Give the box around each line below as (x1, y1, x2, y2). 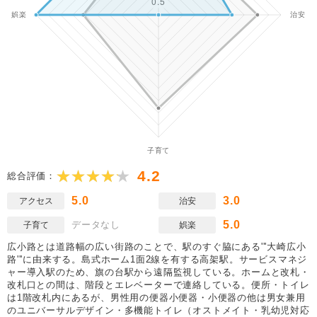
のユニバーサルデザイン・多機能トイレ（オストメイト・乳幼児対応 (7, 305, 310, 316)
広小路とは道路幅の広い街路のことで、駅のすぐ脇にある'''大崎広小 (7, 241, 306, 252)
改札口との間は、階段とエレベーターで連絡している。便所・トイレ (7, 279, 310, 290)
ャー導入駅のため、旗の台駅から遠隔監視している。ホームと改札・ (7, 267, 310, 277)
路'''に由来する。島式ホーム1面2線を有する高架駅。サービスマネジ (7, 254, 308, 265)
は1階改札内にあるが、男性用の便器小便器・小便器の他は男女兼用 (7, 292, 306, 303)
